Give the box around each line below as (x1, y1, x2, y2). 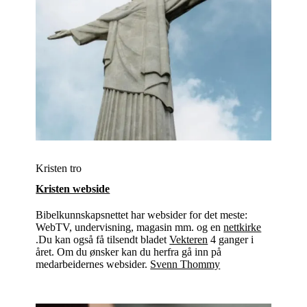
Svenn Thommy (150, 258, 221, 270)
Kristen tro (36, 162, 82, 174)
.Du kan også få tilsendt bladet (36, 233, 170, 245)
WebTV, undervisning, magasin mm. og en (36, 221, 224, 233)
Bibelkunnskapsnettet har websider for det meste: (36, 208, 248, 221)
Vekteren (169, 233, 208, 245)
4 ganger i (208, 233, 254, 245)
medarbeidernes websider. (36, 258, 151, 270)
